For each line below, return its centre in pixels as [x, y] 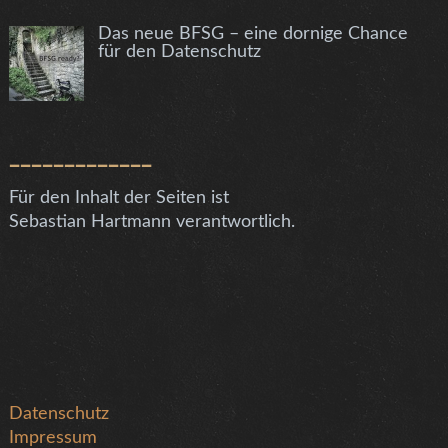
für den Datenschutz [179, 52]
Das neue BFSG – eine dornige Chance [252, 34]
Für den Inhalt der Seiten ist [119, 198]
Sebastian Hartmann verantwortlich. [152, 222]
